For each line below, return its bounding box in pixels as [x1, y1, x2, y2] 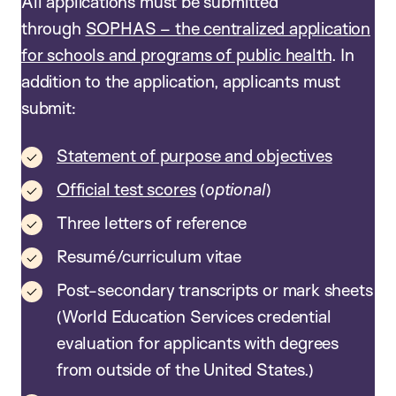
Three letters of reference [57, 212, 247, 234]
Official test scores [57, 179, 196, 201]
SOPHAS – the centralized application [85, 18, 370, 40]
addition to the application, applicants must [21, 71, 340, 93]
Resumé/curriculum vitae [57, 246, 241, 268]
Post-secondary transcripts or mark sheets [57, 279, 373, 301]
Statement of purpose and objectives [57, 145, 332, 167]
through [21, 18, 86, 40]
